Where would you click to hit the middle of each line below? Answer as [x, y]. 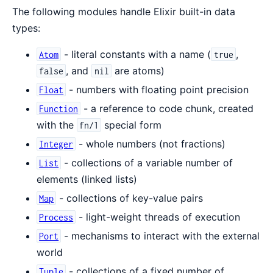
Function [59, 108]
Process [56, 217]
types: [26, 28]
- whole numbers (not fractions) [151, 144]
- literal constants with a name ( [136, 54]
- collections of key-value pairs [130, 198]
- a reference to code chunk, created [167, 108]
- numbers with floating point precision [158, 89]
